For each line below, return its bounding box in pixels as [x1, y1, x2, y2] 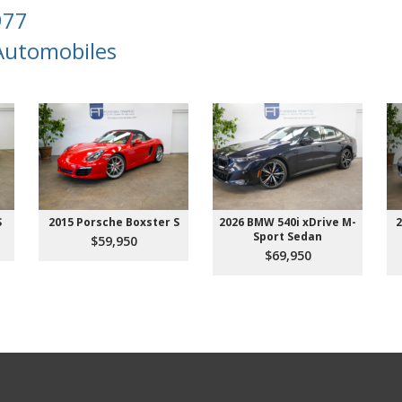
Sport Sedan [253, 228, 322, 244]
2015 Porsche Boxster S [48, 214, 179, 230]
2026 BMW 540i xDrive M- [219, 214, 356, 230]
